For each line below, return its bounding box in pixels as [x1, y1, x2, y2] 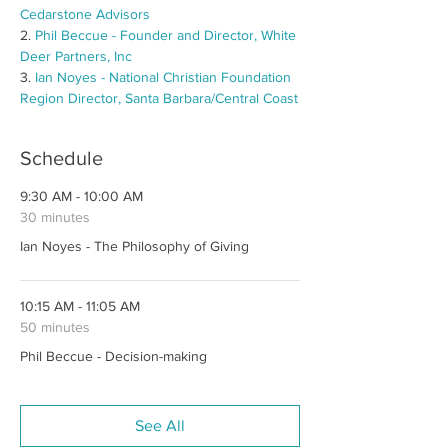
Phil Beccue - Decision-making [20, 348, 207, 364]
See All [135, 417, 185, 434]
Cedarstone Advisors [20, 6, 150, 22]
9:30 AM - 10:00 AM [20, 188, 143, 204]
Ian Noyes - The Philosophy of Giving [20, 238, 249, 254]
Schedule [20, 147, 103, 169]
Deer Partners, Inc [20, 48, 132, 64]
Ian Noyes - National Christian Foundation [35, 69, 295, 85]
